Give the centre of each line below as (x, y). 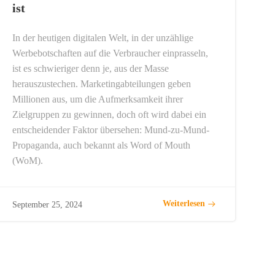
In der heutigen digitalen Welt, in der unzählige (103, 37)
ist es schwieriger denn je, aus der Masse (91, 68)
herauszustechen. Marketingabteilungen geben (102, 83)
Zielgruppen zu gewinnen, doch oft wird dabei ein (110, 114)
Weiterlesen (184, 204)
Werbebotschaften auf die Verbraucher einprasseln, (110, 53)
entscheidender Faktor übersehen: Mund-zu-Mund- (111, 130)
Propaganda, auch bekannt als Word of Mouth (102, 145)
